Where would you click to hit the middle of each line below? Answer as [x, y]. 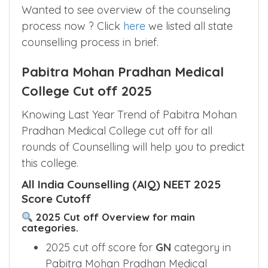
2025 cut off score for [100, 247]
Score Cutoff [57, 198]
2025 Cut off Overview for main [114, 217]
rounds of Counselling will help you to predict [133, 147]
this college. [50, 163]
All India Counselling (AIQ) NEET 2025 [121, 184]
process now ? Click [72, 26]
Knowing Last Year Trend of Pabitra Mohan [129, 114]
